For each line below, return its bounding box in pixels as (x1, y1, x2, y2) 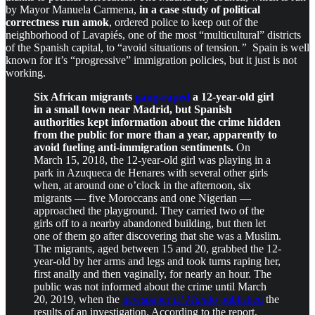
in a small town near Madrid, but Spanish (34, 103, 232, 115)
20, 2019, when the (34, 292, 122, 305)
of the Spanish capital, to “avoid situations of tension (6, 41, 238, 53)
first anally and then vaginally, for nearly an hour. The (34, 267, 271, 280)
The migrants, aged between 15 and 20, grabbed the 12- (34, 242, 281, 255)
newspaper (122, 292, 173, 305)
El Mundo (173, 292, 217, 305)
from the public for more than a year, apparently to (34, 128, 277, 141)
